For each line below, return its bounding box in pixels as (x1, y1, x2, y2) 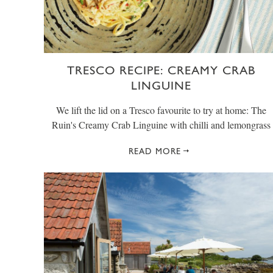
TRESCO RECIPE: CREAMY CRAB (66, 63, 255, 78)
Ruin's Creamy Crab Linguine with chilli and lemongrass (51, 118, 271, 132)
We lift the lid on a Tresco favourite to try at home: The (55, 104, 266, 117)
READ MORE (129, 146, 181, 157)
